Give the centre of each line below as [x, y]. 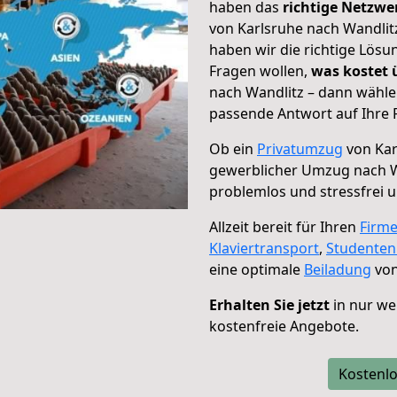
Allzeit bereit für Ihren [284, 227]
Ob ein [233, 149]
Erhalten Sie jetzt [269, 305]
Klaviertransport [264, 248]
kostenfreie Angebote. [284, 326]
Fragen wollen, [260, 71]
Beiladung [338, 269]
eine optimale [257, 269]
